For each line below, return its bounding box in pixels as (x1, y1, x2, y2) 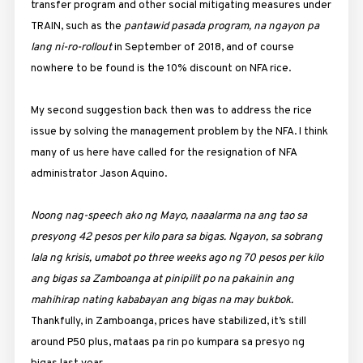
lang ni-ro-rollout (30, 40, 112, 54)
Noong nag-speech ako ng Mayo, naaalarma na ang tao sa (30, 208, 307, 223)
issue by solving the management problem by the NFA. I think (30, 124, 328, 139)
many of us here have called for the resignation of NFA (30, 145, 297, 160)
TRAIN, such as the (30, 19, 124, 33)
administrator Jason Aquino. (30, 166, 167, 181)
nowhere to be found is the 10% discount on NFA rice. (30, 61, 291, 75)
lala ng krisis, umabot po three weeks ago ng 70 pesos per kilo (30, 250, 323, 265)
